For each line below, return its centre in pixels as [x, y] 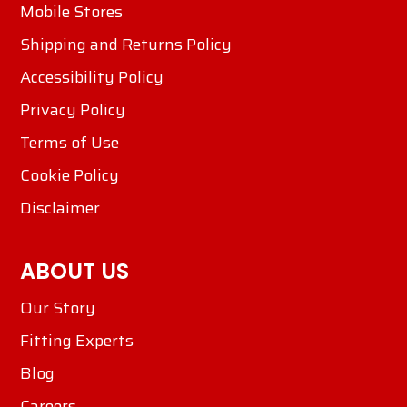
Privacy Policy [73, 110]
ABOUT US [74, 271]
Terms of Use [69, 143]
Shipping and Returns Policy [126, 45]
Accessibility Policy [92, 77]
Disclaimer [60, 208]
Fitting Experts [77, 341]
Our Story [58, 308]
